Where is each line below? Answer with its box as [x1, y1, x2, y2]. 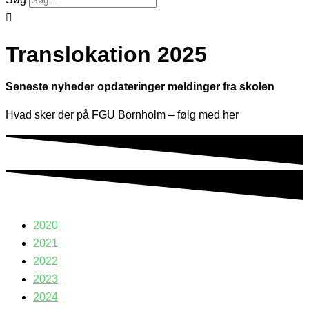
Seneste [6, 81, 48, 93]
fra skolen [223, 81, 275, 93]
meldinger [168, 81, 223, 93]
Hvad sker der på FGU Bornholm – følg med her [6, 109, 239, 121]
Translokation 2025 [6, 41, 207, 67]
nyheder [51, 81, 97, 93]
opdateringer [97, 81, 168, 93]
